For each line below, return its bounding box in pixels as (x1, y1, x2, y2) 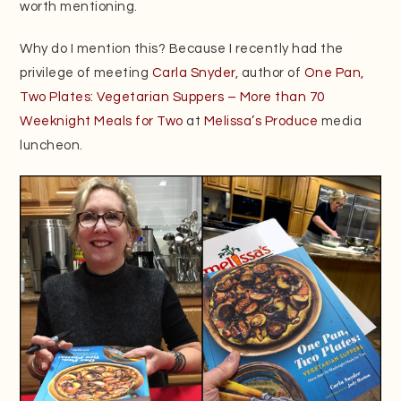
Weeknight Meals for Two (20, 114, 183, 128)
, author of (235, 65, 304, 80)
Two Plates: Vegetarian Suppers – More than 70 (20, 90, 325, 104)
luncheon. (20, 138, 83, 152)
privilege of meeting (20, 65, 152, 80)
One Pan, (303, 65, 364, 80)
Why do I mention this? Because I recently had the (20, 41, 344, 55)
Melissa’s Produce (203, 114, 319, 128)
